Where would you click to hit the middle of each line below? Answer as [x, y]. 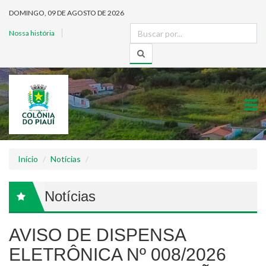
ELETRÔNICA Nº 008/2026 [118, 254]
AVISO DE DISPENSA [97, 235]
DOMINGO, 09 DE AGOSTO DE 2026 [66, 13]
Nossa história [32, 33]
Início [28, 159]
